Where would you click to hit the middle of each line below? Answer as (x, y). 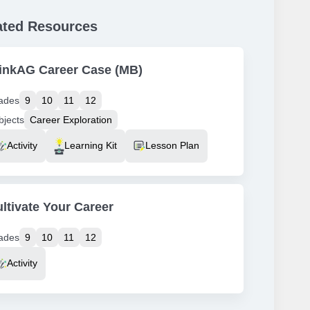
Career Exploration (71, 119)
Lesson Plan (172, 146)
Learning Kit (91, 146)
